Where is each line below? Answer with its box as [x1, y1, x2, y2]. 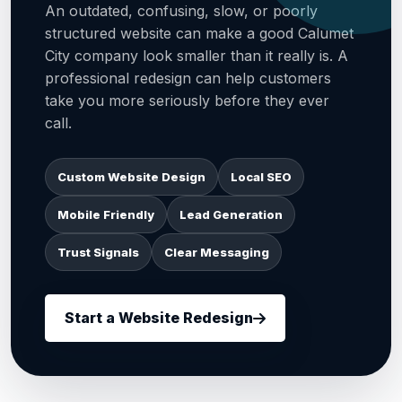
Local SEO [231, 170, 292, 184]
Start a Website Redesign [65, 309, 253, 327]
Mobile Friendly [57, 207, 154, 222]
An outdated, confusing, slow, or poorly [45, 2, 318, 20]
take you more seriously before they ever [45, 92, 329, 109]
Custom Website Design [57, 170, 205, 184]
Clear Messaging [164, 245, 269, 259]
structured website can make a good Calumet [45, 24, 354, 42]
